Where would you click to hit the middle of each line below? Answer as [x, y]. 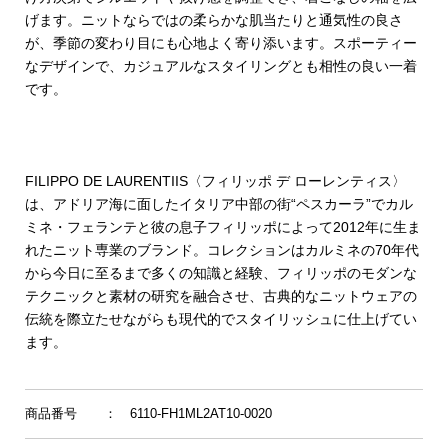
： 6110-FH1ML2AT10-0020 [188, 413]
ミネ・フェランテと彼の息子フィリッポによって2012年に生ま [222, 227]
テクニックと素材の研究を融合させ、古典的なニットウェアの [220, 296]
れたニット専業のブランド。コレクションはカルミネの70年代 [221, 250]
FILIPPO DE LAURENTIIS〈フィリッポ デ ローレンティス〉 [215, 181]
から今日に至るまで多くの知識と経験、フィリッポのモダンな [220, 273]
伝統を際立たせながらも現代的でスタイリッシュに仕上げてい [220, 319]
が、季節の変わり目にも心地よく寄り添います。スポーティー [220, 43]
